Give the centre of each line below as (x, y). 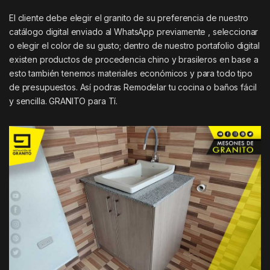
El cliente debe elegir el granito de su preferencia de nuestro (129, 17)
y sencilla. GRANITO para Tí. (64, 101)
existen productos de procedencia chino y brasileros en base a (134, 59)
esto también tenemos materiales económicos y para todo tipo (131, 73)
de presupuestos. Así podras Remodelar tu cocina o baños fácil (133, 87)
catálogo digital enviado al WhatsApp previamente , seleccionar (134, 31)
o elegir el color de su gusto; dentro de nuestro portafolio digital (134, 45)
